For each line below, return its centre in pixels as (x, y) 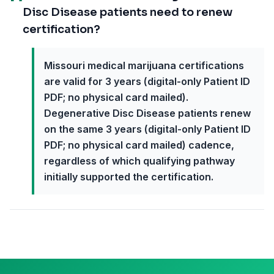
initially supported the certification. (129, 177)
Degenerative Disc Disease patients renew (147, 113)
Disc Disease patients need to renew (128, 12)
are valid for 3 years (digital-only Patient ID (147, 81)
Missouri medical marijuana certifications (144, 65)
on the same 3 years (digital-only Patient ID (147, 129)
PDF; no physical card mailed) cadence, (139, 145)
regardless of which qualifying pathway (139, 161)
